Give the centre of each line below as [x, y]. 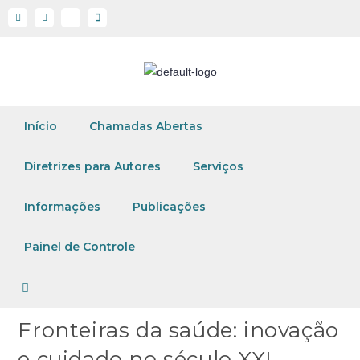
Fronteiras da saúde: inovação [178, 330]
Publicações [169, 206]
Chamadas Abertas [146, 126]
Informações [62, 206]
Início [41, 126]
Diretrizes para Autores [92, 166]
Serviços [218, 166]
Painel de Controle [80, 246]
